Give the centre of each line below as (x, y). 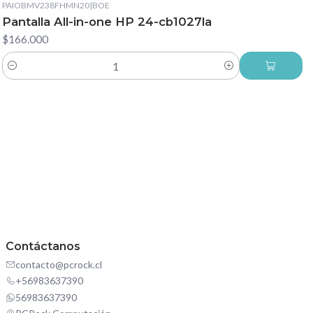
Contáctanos (43, 246)
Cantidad (22, 73)
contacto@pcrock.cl (59, 264)
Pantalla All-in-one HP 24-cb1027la (107, 22)
